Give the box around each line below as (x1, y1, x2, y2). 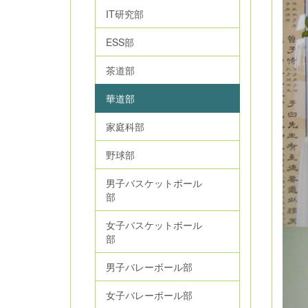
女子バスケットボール (106, 217, 202, 232)
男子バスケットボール (106, 175, 202, 190)
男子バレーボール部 (106, 259, 192, 274)
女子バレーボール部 (106, 287, 192, 302)
